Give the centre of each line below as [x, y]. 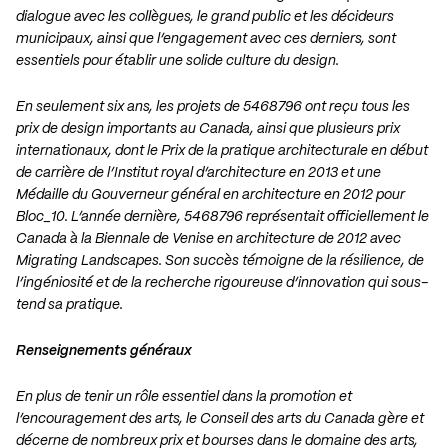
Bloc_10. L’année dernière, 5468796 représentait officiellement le [222, 217]
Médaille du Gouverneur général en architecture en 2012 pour [210, 195]
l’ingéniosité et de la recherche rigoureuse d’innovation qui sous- [222, 283]
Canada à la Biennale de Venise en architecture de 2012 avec [208, 239]
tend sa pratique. [69, 305]
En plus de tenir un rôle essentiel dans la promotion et [184, 397]
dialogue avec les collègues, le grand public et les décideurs [205, 17]
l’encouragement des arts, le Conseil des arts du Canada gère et [220, 419]
